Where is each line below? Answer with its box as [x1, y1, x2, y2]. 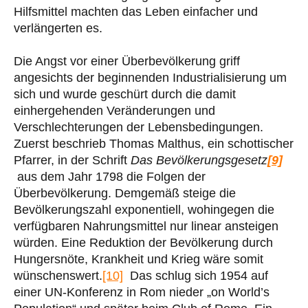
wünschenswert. [14, 268, 102, 283]
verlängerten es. [14, 21, 102, 35]
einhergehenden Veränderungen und [14, 103, 215, 118]
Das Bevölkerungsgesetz [131, 153, 267, 167]
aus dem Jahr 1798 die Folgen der [14, 169, 206, 184]
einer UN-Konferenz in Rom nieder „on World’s [14, 285, 269, 299]
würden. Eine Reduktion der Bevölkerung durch [14, 235, 273, 250]
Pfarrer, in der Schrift [14, 153, 131, 167]
